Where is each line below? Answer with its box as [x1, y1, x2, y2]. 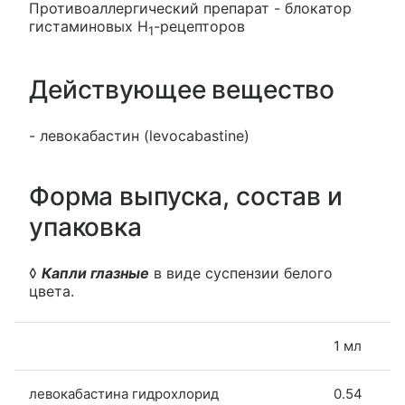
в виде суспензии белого [149, 264, 333, 283]
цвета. [29, 282, 74, 301]
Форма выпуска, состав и [29, 181, 343, 212]
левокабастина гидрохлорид [29, 385, 219, 403]
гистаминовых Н [29, 17, 148, 35]
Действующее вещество [29, 74, 335, 106]
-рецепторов [154, 17, 245, 35]
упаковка [29, 212, 142, 243]
